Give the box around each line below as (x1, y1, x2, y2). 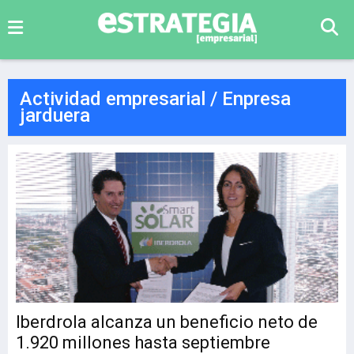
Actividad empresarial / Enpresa (20, 88, 291, 110)
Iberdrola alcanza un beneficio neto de (16, 312, 318, 332)
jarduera (20, 104, 90, 126)
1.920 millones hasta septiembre (16, 333, 270, 352)
